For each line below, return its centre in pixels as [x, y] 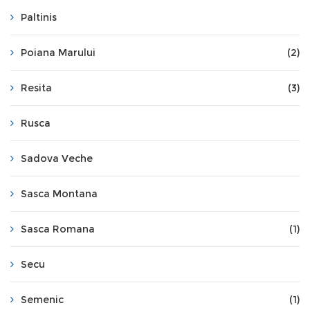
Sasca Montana [59, 194]
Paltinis [39, 17]
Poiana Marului [58, 53]
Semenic [42, 300]
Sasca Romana [58, 229]
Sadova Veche [57, 158]
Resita [36, 88]
